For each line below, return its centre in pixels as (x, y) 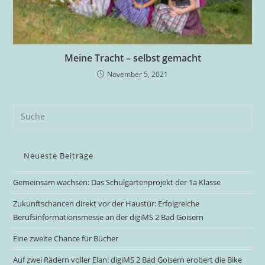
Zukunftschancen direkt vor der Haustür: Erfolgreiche (106, 203)
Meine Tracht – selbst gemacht (132, 58)
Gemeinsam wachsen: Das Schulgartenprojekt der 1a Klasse (117, 182)
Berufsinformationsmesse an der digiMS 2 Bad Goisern (109, 217)
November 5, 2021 (138, 74)
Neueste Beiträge (59, 155)
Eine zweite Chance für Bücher (66, 238)
